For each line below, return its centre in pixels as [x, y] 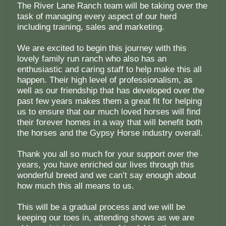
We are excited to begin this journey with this [102, 48]
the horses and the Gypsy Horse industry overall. [110, 133]
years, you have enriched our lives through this [105, 165]
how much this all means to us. [75, 186]
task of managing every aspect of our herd [97, 17]
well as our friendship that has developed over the [110, 91]
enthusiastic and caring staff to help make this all [109, 70]
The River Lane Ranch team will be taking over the [112, 6]
